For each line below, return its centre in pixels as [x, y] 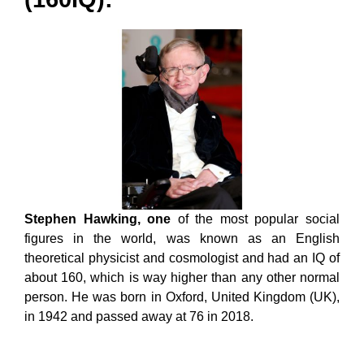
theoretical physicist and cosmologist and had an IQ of [182, 258]
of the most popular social [256, 219]
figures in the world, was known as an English [182, 238]
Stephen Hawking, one [98, 219]
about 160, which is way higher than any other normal [182, 277]
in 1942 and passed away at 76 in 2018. [139, 316]
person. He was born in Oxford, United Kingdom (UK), [182, 297]
